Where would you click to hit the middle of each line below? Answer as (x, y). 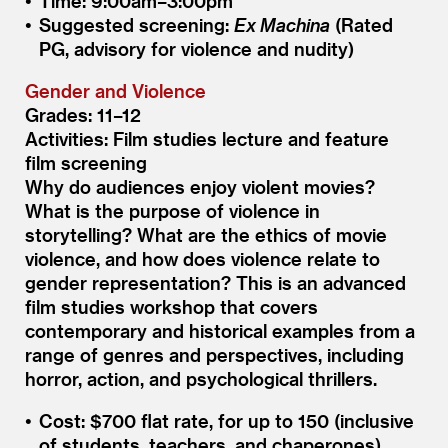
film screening (86, 162)
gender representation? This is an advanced (215, 282)
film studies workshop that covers (171, 306)
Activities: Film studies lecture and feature (207, 138)
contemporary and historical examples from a (220, 330)
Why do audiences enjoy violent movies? (200, 186)
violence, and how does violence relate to (202, 258)
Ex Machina (281, 24)
